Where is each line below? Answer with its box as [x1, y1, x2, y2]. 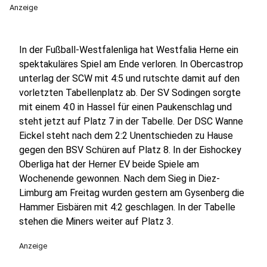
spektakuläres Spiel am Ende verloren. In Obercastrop [19, 58, 243, 70]
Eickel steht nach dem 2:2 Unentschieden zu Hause [19, 130, 233, 141]
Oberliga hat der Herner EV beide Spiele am [19, 159, 199, 170]
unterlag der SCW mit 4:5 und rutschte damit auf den [19, 73, 240, 84]
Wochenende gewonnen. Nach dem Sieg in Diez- [19, 173, 220, 184]
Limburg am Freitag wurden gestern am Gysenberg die [19, 187, 244, 198]
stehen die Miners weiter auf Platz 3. [19, 216, 173, 227]
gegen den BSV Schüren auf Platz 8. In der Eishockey [19, 144, 241, 156]
